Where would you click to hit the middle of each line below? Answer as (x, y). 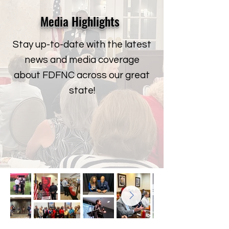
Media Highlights (80, 21)
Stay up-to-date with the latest (82, 44)
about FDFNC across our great (82, 75)
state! (82, 90)
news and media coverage (82, 60)
